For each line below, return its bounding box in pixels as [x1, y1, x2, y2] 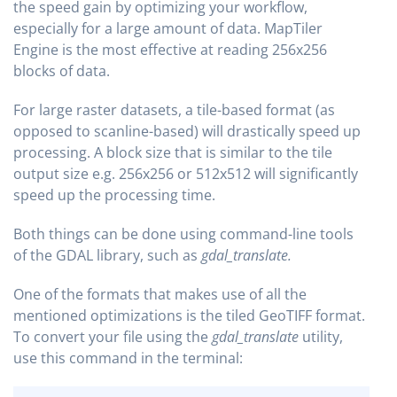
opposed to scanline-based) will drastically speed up [13, 121, 361, 141]
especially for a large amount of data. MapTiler [13, 18, 323, 38]
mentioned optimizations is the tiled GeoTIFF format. [13, 305, 365, 325]
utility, [299, 326, 343, 346]
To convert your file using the [13, 326, 212, 346]
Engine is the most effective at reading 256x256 [13, 39, 327, 59]
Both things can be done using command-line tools [13, 223, 354, 244]
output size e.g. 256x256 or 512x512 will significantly [13, 163, 358, 183]
